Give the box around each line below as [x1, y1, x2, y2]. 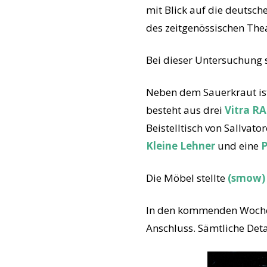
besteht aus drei [146, 103, 225, 117]
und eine [215, 139, 261, 153]
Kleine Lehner [146, 139, 215, 153]
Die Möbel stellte [146, 171, 228, 185]
